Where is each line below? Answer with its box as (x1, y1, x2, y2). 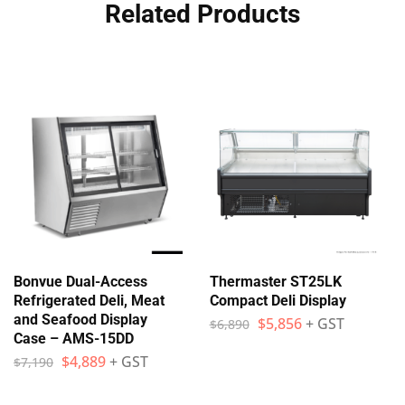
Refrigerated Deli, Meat (14, 291, 165, 309)
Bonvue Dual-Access (14, 272, 147, 290)
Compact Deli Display (209, 291, 346, 309)
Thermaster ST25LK (209, 272, 342, 290)
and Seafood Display (14, 310, 147, 328)
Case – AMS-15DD (14, 329, 134, 347)
